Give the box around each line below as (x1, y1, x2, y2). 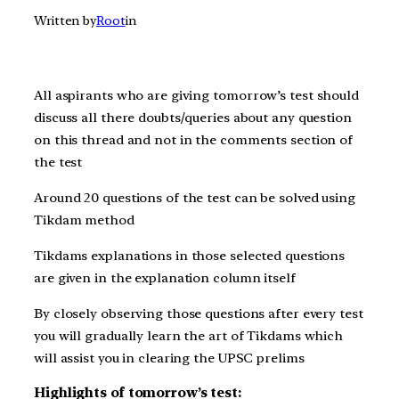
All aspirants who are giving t (34, 87, 218, 104)
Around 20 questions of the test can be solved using (34, 190, 355, 207)
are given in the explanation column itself (34, 269, 296, 286)
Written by (34, 13, 96, 28)
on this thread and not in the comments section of (34, 132, 354, 149)
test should (286, 87, 359, 104)
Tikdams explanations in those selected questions (34, 247, 346, 264)
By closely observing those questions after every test (34, 305, 363, 322)
